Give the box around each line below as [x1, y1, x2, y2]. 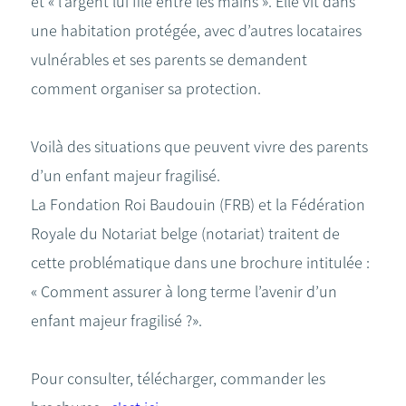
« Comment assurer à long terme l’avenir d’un [31, 282, 337, 302]
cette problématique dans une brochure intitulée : [31, 253, 370, 273]
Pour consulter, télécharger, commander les [31, 369, 325, 389]
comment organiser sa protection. [31, 79, 261, 99]
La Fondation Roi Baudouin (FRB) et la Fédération [31, 195, 365, 215]
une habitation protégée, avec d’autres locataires [31, 21, 362, 41]
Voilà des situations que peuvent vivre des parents [31, 137, 368, 157]
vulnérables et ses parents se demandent [31, 50, 307, 70]
